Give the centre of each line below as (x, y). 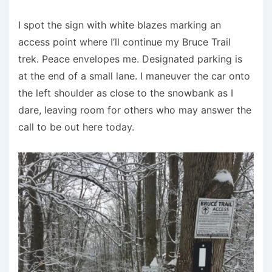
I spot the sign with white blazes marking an (120, 25)
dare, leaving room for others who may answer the (135, 110)
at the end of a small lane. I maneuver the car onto (134, 76)
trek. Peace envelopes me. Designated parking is (130, 59)
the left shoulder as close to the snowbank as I (126, 93)
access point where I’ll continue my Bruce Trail (124, 42)
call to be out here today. (76, 127)
